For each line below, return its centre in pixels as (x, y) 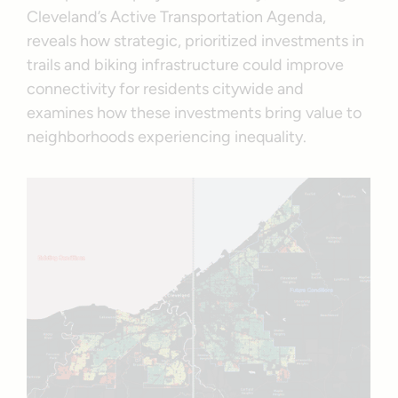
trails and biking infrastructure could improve (186, 64)
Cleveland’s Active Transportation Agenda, (177, 16)
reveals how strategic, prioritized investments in (196, 40)
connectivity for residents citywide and (166, 88)
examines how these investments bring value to (195, 112)
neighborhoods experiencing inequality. (169, 136)
